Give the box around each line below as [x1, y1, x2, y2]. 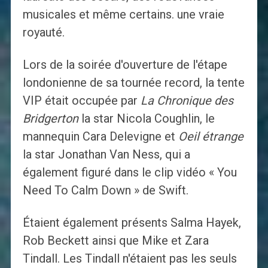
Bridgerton [22, 111, 78, 126]
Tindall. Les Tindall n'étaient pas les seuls [22, 251, 237, 266]
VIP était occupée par [22, 93, 141, 108]
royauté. [22, 25, 65, 40]
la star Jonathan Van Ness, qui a [22, 147, 190, 162]
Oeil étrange [178, 129, 243, 144]
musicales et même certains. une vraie [22, 7, 224, 22]
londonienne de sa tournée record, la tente [22, 75, 245, 90]
